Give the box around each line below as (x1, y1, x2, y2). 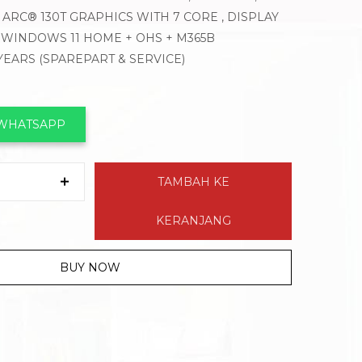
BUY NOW (59, 260, 120, 276)
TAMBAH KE (157, 175, 229, 190)
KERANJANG (155, 213, 231, 229)
